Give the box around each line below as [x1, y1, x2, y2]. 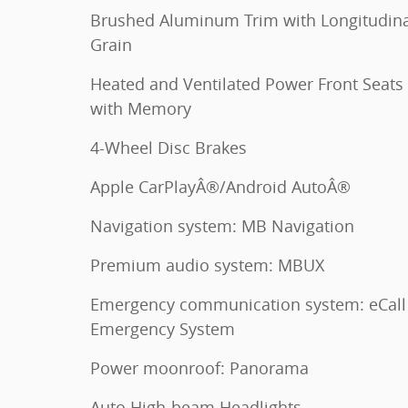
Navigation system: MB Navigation [90, 215, 354, 237]
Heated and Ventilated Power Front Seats [90, 73, 403, 95]
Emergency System [90, 318, 235, 340]
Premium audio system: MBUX [90, 254, 324, 276]
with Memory [90, 97, 191, 119]
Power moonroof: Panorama [90, 357, 309, 379]
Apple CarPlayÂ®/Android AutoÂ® [90, 176, 351, 198]
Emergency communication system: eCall [90, 293, 406, 315]
